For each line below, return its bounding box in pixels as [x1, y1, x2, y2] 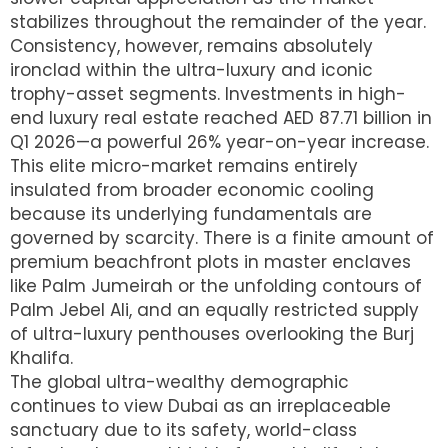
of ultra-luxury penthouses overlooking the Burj [10, 321, 414, 346]
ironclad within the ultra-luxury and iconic [10, 57, 373, 82]
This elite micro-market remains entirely [10, 153, 358, 178]
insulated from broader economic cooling [10, 177, 374, 202]
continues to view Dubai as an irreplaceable [10, 393, 391, 418]
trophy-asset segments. [10, 81, 225, 106]
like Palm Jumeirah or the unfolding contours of [10, 273, 422, 298]
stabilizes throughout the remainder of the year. [10, 9, 426, 34]
